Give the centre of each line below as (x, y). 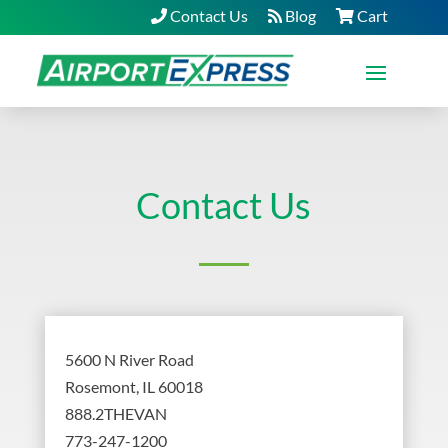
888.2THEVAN (115, 413)
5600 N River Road (129, 359)
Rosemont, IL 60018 (133, 386)
